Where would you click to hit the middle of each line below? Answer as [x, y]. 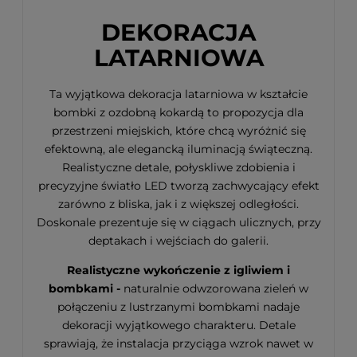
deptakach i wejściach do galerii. [178, 241]
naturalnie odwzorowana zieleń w [216, 289]
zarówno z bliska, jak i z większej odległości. [178, 204]
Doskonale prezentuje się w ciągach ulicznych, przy [178, 223]
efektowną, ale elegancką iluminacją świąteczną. [178, 149]
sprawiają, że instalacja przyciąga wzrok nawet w [178, 344]
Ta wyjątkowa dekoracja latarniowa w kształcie [178, 94]
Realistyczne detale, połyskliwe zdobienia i [178, 168]
